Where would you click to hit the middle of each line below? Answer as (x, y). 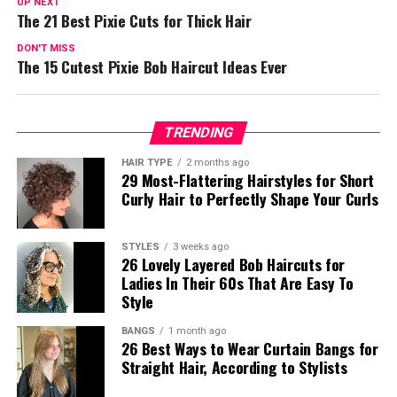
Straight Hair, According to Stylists (234, 367)
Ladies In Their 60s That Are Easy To (237, 283)
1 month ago (197, 331)
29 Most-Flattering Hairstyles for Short (248, 180)
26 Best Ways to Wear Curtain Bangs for (249, 349)
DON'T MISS (46, 49)
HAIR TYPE (147, 163)
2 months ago (217, 163)
